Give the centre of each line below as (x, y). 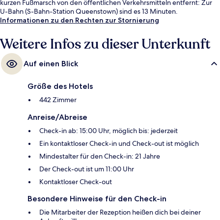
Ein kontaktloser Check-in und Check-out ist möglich (119, 144)
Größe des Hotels (60, 86)
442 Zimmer (58, 100)
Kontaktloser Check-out (76, 182)
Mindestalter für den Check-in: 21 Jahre (100, 156)
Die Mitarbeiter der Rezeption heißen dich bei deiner (120, 212)
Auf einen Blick (51, 64)
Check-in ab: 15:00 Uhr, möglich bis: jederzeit (109, 131)
